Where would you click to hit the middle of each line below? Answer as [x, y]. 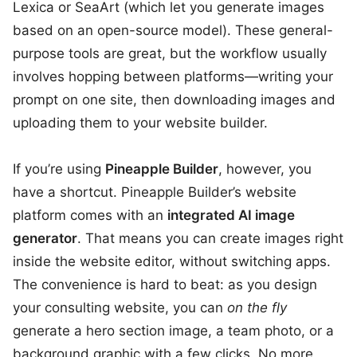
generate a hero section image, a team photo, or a [173, 331]
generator [45, 238]
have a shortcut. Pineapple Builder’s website [155, 192]
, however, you [265, 169]
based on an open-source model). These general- [173, 30]
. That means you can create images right [210, 238]
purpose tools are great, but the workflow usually [170, 53]
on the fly [257, 308]
